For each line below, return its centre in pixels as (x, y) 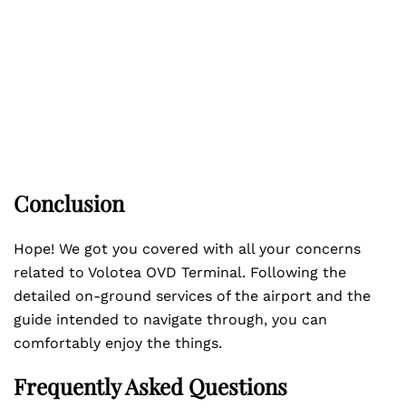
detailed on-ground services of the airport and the (192, 296)
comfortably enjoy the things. (118, 343)
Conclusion (69, 203)
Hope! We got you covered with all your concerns (187, 249)
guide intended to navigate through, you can (170, 319)
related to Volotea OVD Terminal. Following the (180, 272)
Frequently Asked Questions (150, 386)
